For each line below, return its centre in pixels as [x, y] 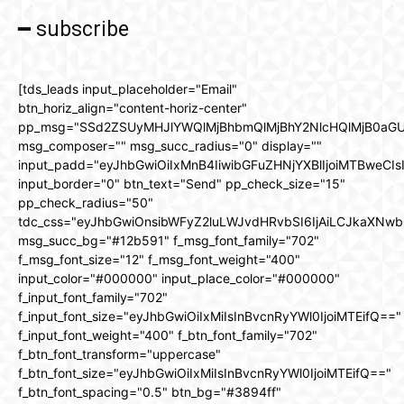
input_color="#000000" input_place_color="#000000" [179, 279]
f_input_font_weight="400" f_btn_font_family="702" [168, 335]
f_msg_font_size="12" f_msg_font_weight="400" [159, 260]
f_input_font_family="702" [93, 298]
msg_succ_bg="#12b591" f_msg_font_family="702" [169, 241]
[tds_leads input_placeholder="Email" [128, 89]
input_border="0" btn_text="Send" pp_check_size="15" [182, 184]
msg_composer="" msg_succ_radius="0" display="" [170, 146]
